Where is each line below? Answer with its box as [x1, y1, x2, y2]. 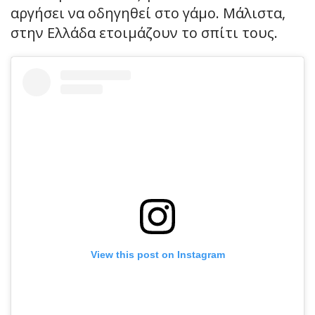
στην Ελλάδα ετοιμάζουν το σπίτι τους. [11, 23, 278, 43]
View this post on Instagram [90, 249, 225, 261]
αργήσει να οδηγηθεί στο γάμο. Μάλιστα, [11, 4, 285, 23]
